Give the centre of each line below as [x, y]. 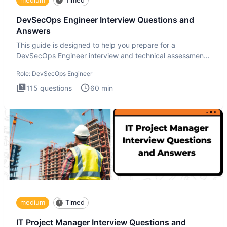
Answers [33, 31]
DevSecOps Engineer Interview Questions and [105, 20]
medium [33, 202]
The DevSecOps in [47, 66]
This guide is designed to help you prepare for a [96, 45]
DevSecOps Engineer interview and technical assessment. [112, 55]
